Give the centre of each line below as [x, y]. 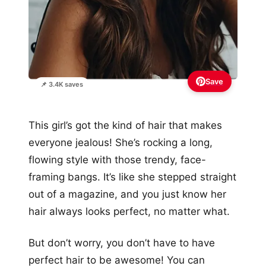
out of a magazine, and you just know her [127, 194]
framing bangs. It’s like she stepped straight [132, 177]
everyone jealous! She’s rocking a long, [121, 142]
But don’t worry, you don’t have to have [122, 243]
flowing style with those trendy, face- [117, 159]
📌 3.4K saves [62, 84]
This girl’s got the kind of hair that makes [125, 125]
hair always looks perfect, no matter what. [129, 211]
